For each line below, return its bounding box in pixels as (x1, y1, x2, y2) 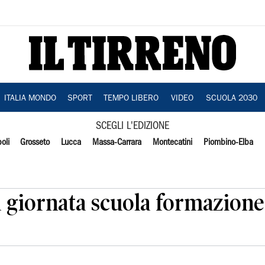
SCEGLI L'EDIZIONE (96, 122, 169, 131)
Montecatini (152, 138, 192, 147)
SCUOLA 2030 (205, 95, 257, 103)
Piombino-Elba (203, 138, 253, 147)
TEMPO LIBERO (103, 95, 159, 103)
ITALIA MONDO (4, 95, 56, 103)
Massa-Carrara (92, 138, 142, 147)
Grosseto (20, 138, 50, 147)
